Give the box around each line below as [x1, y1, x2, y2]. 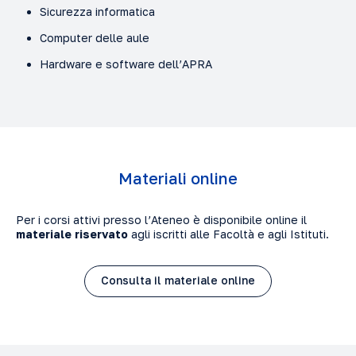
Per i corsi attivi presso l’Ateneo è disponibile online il [16, 212, 307, 226]
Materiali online [118, 168, 238, 188]
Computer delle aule [40, 30, 149, 44]
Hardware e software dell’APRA [40, 56, 212, 71]
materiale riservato [16, 226, 128, 241]
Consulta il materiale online [101, 273, 255, 288]
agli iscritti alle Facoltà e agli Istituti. [128, 226, 329, 241]
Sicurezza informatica [40, 4, 155, 18]
